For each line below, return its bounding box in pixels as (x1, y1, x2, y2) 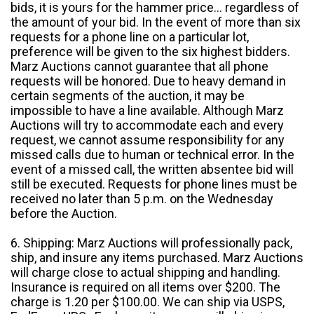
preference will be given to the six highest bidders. (11, 44, 290, 60)
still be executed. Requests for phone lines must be (11, 177, 297, 192)
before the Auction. (11, 206, 117, 221)
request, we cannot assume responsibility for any (11, 132, 285, 148)
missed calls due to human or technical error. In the (11, 147, 294, 163)
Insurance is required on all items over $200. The (11, 280, 280, 295)
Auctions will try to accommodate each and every (11, 118, 284, 133)
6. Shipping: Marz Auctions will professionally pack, (11, 235, 292, 251)
